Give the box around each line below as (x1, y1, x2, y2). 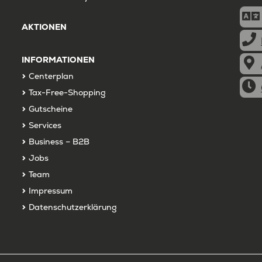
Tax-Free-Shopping (28, 87, 106, 98)
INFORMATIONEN (21, 54, 95, 65)
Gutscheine (28, 103, 73, 114)
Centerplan (28, 70, 74, 81)
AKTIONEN (21, 21, 67, 32)
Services (28, 119, 61, 130)
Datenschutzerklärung (28, 201, 117, 212)
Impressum (28, 185, 73, 196)
